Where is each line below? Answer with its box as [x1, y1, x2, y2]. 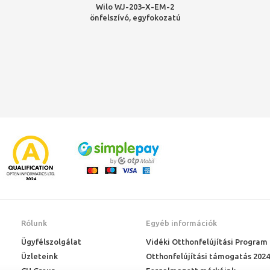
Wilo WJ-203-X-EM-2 [96, 2, 174, 11]
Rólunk [21, 219, 48, 227]
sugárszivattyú [107, 24, 163, 33]
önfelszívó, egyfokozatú [89, 13, 181, 22]
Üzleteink [21, 252, 58, 260]
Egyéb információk [145, 219, 217, 227]
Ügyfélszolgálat [21, 237, 82, 246]
